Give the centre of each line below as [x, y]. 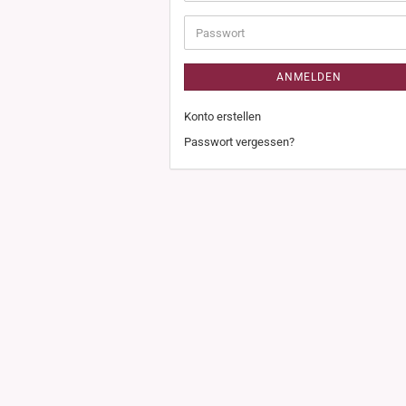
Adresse [216, 16]
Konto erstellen [222, 116]
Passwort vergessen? [239, 142]
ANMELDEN [309, 77]
